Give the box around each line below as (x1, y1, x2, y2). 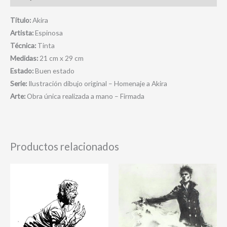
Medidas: (10, 53, 40, 62)
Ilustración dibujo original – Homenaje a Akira (28, 79, 167, 88)
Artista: (10, 28, 33, 37)
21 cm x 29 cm (40, 53, 84, 62)
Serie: (10, 79, 28, 88)
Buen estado (33, 66, 74, 75)
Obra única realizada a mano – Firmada (25, 91, 144, 100)
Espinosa (33, 28, 63, 37)
